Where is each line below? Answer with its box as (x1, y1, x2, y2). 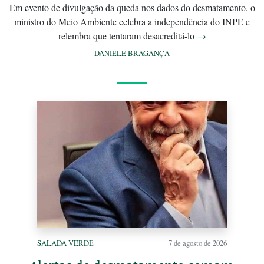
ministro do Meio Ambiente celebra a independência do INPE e (14, 15, 250, 28)
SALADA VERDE (37, 237, 94, 248)
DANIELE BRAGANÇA (94, 47, 170, 58)
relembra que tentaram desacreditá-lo (58, 29, 197, 42)
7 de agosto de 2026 (169, 237, 227, 248)
